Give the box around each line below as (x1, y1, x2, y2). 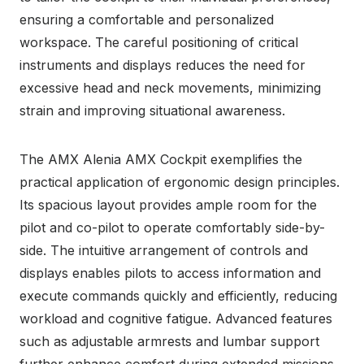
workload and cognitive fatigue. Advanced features (19, 310, 332, 327)
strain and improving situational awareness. (19, 102, 285, 119)
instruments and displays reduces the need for (19, 56, 305, 73)
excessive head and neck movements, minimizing (19, 79, 321, 96)
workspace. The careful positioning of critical (19, 33, 298, 50)
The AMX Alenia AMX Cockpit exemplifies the (19, 150, 302, 167)
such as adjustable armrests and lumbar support (19, 332, 319, 349)
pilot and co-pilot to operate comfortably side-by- (19, 219, 325, 236)
